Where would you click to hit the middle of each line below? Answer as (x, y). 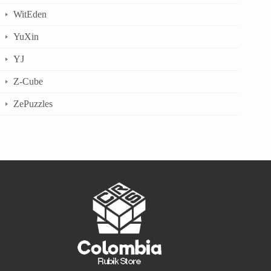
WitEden (30, 14)
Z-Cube (28, 81)
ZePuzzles (33, 103)
